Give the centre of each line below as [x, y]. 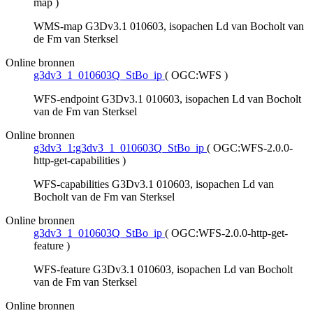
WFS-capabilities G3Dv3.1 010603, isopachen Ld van [154, 184]
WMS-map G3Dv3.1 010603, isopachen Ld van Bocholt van [169, 27]
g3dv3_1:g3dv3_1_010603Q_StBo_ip [119, 148]
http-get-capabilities [77, 161]
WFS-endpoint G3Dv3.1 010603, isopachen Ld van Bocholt [167, 99]
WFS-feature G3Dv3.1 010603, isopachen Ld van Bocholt [163, 270]
